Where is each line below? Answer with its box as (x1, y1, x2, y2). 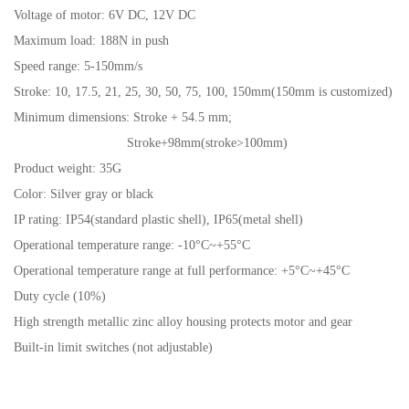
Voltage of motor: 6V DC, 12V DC (14, 8, 195, 23)
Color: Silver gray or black (14, 187, 153, 202)
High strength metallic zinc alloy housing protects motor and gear (14, 315, 352, 330)
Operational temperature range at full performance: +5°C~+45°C (14, 264, 350, 278)
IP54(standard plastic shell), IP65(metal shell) (66, 213, 303, 227)
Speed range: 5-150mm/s (14, 59, 146, 74)
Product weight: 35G (14, 162, 121, 176)
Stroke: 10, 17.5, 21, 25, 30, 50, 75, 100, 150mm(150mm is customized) (14, 85, 393, 100)
